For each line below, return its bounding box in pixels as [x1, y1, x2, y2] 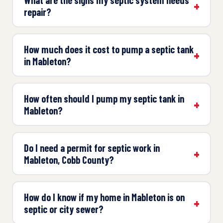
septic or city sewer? [23, 203, 104, 215]
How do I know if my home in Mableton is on [23, 191, 185, 203]
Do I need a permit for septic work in [23, 141, 160, 154]
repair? [23, 5, 51, 18]
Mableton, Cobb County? [23, 153, 114, 166]
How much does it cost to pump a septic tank [23, 43, 194, 55]
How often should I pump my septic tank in [23, 92, 184, 105]
